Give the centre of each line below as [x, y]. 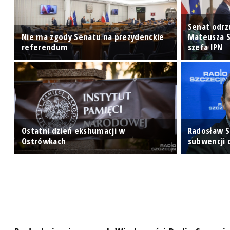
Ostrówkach [44, 141]
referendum [45, 47]
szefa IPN [205, 47]
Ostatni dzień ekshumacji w [73, 130]
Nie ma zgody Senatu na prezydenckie [93, 37]
